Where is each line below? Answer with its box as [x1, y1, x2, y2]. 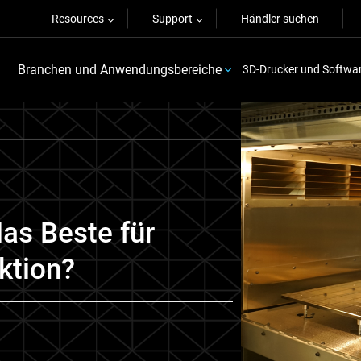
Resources [52, 12, 104, 25]
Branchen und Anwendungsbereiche [18, 61, 222, 77]
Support [152, 12, 193, 25]
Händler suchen [241, 12, 319, 25]
